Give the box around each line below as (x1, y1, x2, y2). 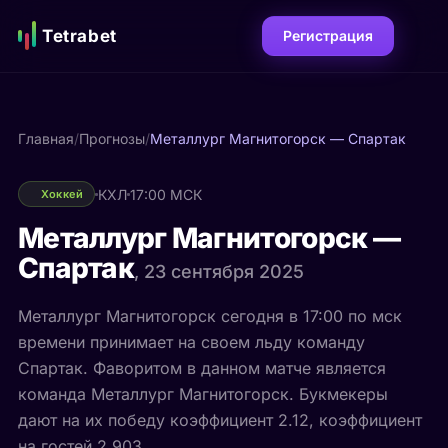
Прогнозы (78, 130, 145, 147)
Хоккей (40, 187, 84, 201)
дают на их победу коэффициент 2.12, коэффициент (17, 410, 422, 430)
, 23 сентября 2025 (134, 261, 304, 282)
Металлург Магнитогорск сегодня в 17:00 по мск (17, 306, 402, 326)
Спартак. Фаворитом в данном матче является (17, 358, 386, 378)
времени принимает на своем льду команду (17, 332, 365, 352)
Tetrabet (41, 25, 117, 46)
